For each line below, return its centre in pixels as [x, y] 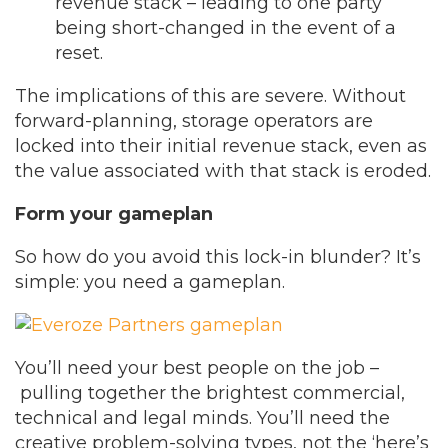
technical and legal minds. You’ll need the [202, 418]
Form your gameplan [114, 214]
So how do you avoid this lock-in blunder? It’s [218, 257]
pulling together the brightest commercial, [210, 393]
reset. [79, 53]
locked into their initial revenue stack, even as [221, 146]
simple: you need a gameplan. [150, 282]
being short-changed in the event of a [225, 28]
